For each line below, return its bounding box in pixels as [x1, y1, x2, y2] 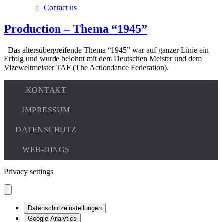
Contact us [44, 3, 77, 12]
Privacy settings [4, 167, 53, 176]
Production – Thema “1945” [4, 22, 147, 35]
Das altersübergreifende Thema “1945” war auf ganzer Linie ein [4, 45, 209, 54]
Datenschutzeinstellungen [28, 204, 102, 212]
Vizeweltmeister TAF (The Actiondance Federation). [4, 63, 176, 72]
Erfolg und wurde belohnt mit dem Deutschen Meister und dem [4, 54, 202, 63]
